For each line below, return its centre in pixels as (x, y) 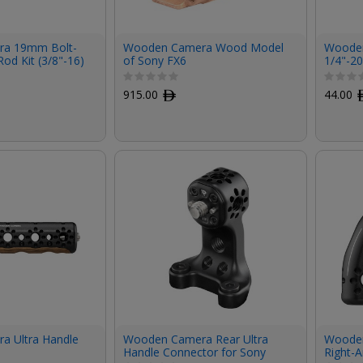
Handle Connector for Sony (194, 352)
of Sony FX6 (154, 61)
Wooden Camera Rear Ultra (195, 339)
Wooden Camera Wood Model (203, 48)
